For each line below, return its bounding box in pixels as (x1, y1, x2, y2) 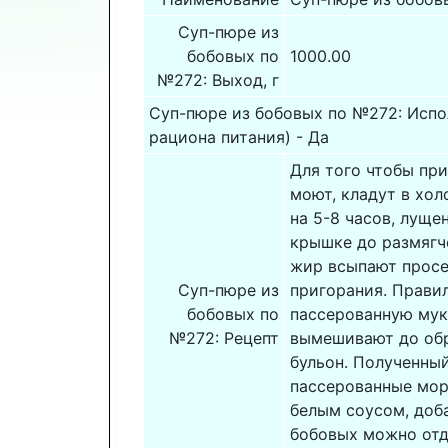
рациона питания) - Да (148, 127, 329, 148)
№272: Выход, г (157, 70, 280, 91)
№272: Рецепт (169, 328, 280, 349)
